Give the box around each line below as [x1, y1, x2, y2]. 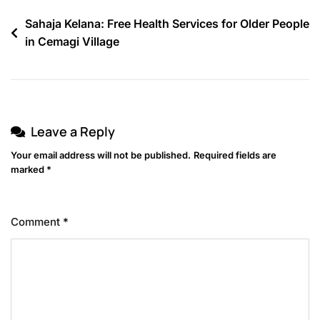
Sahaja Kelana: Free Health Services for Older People [25, 16, 309, 31]
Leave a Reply [31, 123, 115, 141]
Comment [11, 215, 63, 229]
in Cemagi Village [25, 34, 119, 49]
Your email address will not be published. [11, 149, 191, 161]
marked [11, 164, 46, 176]
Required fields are [194, 149, 276, 161]
